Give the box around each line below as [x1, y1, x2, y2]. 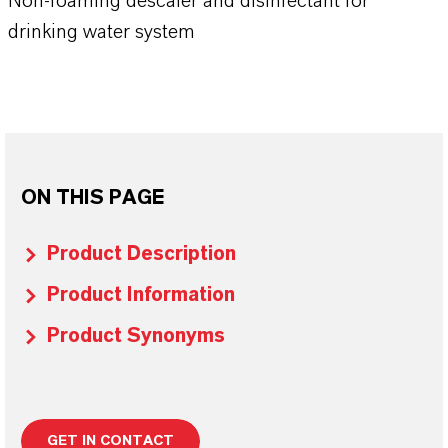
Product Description [47, 244, 236, 264]
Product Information [47, 285, 235, 305]
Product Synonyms [47, 326, 225, 346]
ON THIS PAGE [21, 188, 164, 208]
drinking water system [8, 22, 195, 42]
